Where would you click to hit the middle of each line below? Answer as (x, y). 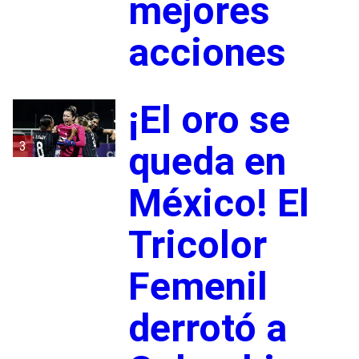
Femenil (198, 286)
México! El (218, 203)
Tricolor (197, 244)
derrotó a (207, 328)
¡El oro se (209, 119)
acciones (207, 52)
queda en (207, 161)
